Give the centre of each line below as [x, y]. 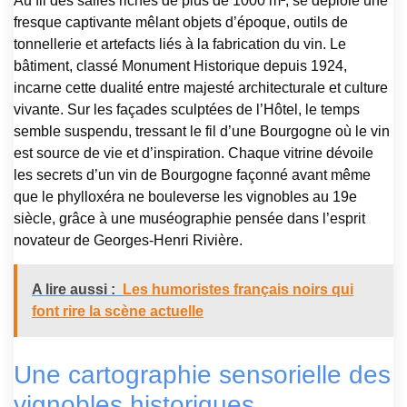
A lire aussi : [74, 289]
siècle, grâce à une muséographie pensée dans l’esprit [189, 218]
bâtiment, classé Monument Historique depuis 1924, [180, 65]
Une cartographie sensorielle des [202, 375]
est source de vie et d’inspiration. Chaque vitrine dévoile [194, 153]
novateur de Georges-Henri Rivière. [128, 240]
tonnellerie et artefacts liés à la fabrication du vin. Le [180, 44]
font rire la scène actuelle [118, 311]
